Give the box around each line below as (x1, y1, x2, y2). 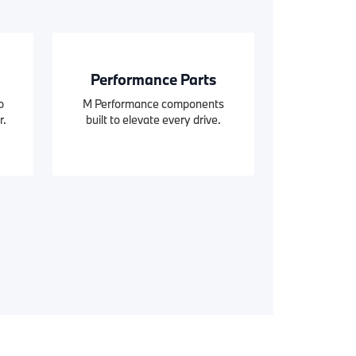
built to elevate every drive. (86, 112, 221, 127)
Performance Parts (90, 70, 217, 89)
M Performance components (83, 96, 224, 111)
